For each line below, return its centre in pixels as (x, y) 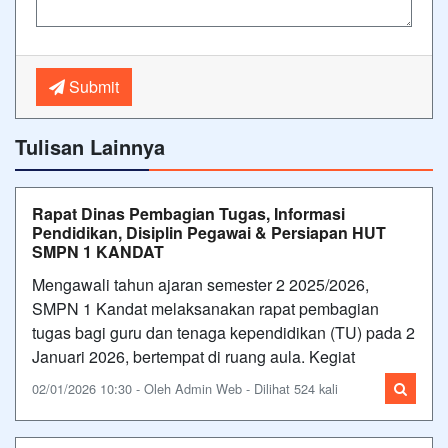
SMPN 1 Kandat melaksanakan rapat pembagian (205, 308)
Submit (92, 86)
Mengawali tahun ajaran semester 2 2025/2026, (200, 284)
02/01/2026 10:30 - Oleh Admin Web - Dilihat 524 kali (185, 388)
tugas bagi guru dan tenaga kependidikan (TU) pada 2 (223, 332)
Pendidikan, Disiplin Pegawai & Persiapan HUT (209, 232)
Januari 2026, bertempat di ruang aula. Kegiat (193, 356)
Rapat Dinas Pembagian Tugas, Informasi (188, 213)
